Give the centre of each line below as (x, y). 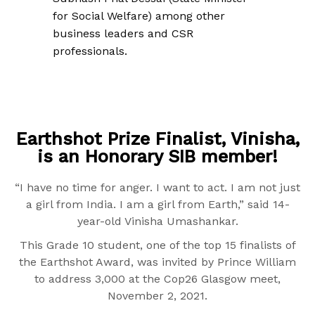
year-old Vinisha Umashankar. (157, 221)
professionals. (90, 51)
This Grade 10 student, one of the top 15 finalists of (157, 245)
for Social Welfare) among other (139, 16)
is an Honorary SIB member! (157, 157)
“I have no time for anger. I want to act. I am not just (157, 188)
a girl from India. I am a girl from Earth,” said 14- (157, 205)
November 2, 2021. (157, 296)
